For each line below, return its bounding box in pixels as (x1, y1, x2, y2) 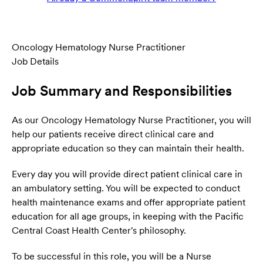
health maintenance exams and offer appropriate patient (12, 197, 245, 208)
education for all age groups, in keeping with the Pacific (12, 211, 244, 222)
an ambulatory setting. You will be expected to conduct (12, 183, 240, 194)
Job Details (12, 56, 59, 68)
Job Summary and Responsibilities (12, 82, 232, 100)
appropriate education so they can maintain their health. (12, 143, 244, 154)
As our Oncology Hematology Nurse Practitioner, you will (12, 114, 251, 126)
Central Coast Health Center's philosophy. (12, 225, 186, 237)
